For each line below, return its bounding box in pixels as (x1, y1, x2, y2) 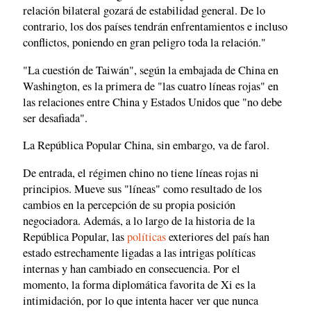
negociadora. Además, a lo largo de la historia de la (23, 212, 255, 228)
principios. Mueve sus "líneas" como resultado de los (23, 180, 262, 196)
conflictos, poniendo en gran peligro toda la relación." (23, 35, 266, 51)
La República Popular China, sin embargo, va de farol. (23, 137, 269, 153)
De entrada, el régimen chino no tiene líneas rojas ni (23, 165, 259, 180)
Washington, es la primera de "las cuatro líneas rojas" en (23, 78, 278, 94)
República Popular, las (23, 228, 127, 244)
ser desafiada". (23, 110, 87, 126)
